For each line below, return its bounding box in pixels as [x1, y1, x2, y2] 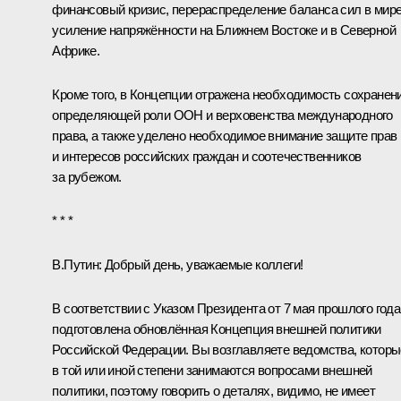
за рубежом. [52, 168, 122, 184]
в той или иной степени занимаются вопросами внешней [52, 362, 372, 378]
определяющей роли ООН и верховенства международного [52, 107, 393, 123]
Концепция [210, 320, 273, 337]
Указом [153, 300, 194, 316]
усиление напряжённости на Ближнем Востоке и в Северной [52, 21, 396, 38]
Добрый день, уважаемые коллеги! [101, 256, 303, 272]
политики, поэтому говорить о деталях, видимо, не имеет [52, 382, 375, 398]
